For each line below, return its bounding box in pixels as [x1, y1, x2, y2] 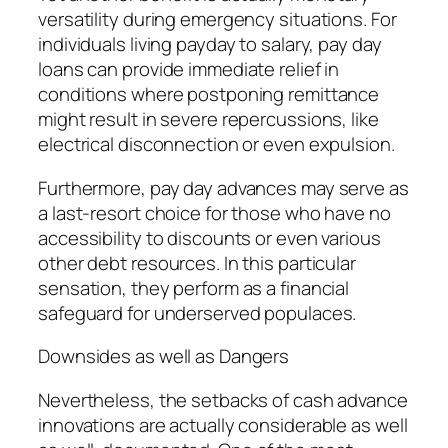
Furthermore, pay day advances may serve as [38, 174, 409, 201]
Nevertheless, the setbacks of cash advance [38, 386, 408, 413]
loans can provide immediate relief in [38, 56, 340, 83]
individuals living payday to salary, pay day [38, 31, 382, 58]
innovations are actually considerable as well [38, 411, 408, 438]
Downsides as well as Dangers [38, 343, 290, 370]
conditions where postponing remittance [38, 81, 380, 108]
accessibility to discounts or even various [38, 224, 381, 251]
